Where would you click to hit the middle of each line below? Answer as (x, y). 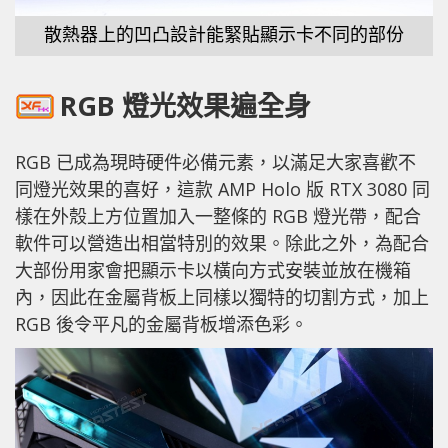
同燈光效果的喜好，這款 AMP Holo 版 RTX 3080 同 (222, 188)
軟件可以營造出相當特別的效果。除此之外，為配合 (222, 242)
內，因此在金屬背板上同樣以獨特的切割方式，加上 (222, 296)
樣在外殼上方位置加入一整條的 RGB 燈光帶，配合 (218, 215)
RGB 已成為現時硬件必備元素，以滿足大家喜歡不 (215, 161)
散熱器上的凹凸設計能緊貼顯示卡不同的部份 (224, 34)
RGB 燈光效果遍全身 (185, 106)
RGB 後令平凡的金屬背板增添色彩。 (161, 323)
